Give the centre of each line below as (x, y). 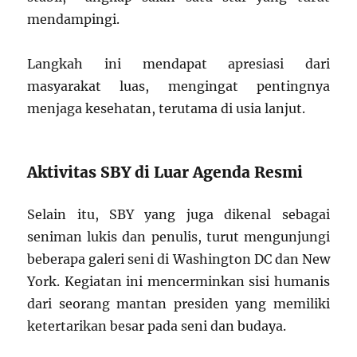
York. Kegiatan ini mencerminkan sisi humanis (178, 282)
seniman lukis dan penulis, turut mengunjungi (178, 237)
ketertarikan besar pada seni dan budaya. (157, 326)
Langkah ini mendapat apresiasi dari (178, 64)
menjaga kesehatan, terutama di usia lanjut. (167, 109)
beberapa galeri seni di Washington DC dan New (178, 259)
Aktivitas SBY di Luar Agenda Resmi (165, 173)
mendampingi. (74, 20)
